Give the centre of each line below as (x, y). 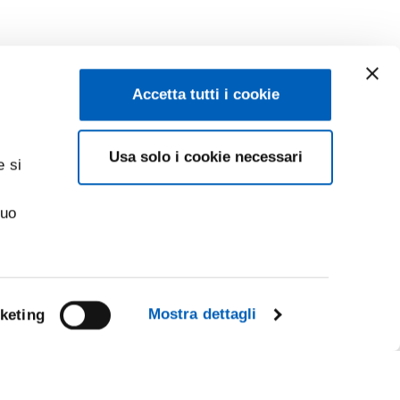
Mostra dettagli (202, 314)
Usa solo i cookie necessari (205, 157)
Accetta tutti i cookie (205, 95)
